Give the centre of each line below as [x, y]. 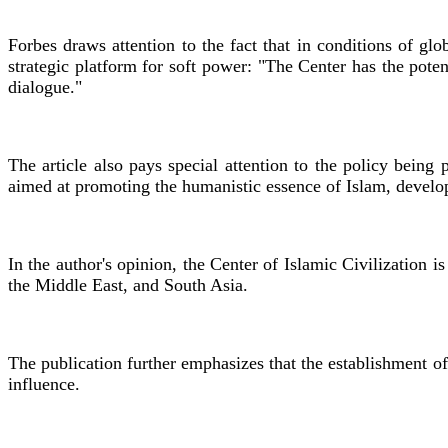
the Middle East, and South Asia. [128, 284]
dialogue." [45, 86]
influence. [44, 383]
